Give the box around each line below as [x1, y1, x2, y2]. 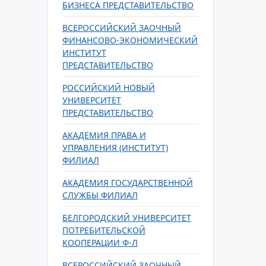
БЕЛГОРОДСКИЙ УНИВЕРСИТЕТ [62, 212, 191, 223]
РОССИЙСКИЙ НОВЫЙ [62, 82, 155, 93]
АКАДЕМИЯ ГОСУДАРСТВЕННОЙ [62, 177, 193, 188]
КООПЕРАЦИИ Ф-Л [62, 237, 138, 248]
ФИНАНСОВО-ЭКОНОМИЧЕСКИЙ [62, 34, 198, 46]
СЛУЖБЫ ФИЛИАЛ [62, 189, 138, 201]
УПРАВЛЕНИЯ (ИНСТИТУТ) [62, 142, 168, 153]
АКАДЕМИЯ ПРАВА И [62, 129, 146, 141]
